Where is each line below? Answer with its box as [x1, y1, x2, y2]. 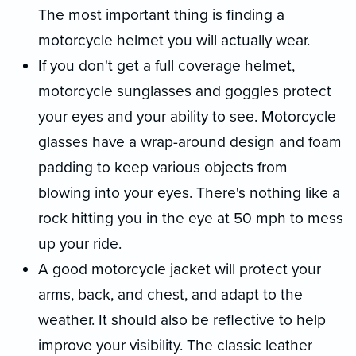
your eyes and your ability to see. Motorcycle [38, 106, 336, 126]
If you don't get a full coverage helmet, [38, 56, 295, 75]
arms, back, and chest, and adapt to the [38, 284, 303, 304]
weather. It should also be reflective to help [38, 310, 326, 329]
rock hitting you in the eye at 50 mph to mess [38, 208, 343, 227]
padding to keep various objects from [38, 157, 288, 176]
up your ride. [38, 234, 122, 253]
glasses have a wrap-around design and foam [38, 132, 342, 151]
